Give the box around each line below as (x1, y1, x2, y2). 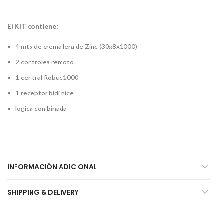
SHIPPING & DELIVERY (7, 187, 78, 197)
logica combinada (15, 104, 67, 112)
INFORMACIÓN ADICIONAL (7, 161, 97, 171)
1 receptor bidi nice (15, 88, 74, 97)
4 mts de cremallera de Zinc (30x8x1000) (15, 42, 137, 50)
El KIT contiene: (7, 21, 58, 30)
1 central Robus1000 (15, 73, 78, 81)
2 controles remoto (15, 57, 74, 66)
